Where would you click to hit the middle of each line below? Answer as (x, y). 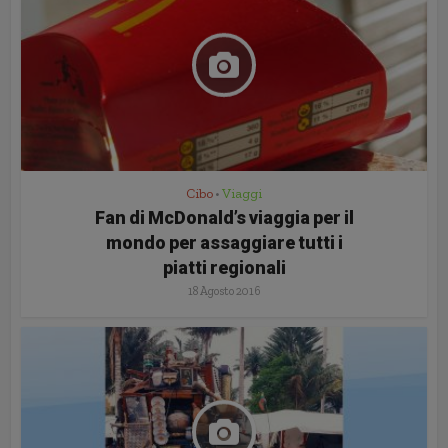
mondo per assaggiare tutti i (224, 242)
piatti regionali (224, 267)
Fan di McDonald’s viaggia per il (224, 217)
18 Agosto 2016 (224, 290)
